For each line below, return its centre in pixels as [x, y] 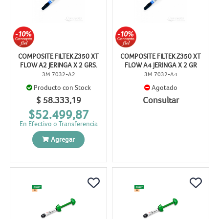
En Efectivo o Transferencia [58, 123]
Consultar [161, 100]
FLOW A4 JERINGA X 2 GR [161, 65]
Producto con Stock [62, 88]
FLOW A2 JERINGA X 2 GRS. [58, 65]
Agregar [63, 139]
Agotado [164, 88]
